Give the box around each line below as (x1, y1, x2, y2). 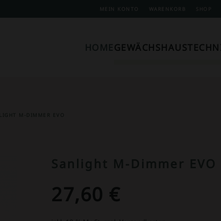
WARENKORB (148, 5, 186, 12)
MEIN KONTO (99, 5, 139, 12)
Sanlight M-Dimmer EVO (51, 155, 217, 172)
